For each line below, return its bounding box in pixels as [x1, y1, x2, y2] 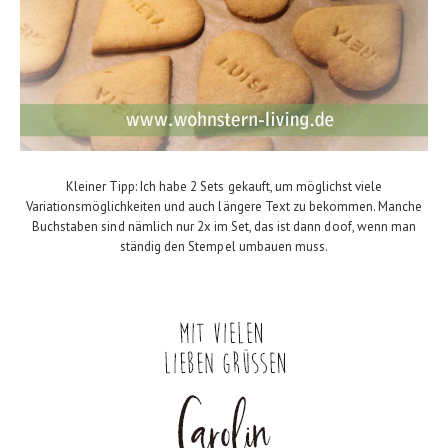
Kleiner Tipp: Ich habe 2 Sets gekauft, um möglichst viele [65, 178, 383, 196]
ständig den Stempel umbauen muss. [120, 238, 328, 256]
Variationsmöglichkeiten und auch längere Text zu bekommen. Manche [25, 198, 423, 216]
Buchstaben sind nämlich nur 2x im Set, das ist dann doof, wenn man [32, 218, 416, 236]
